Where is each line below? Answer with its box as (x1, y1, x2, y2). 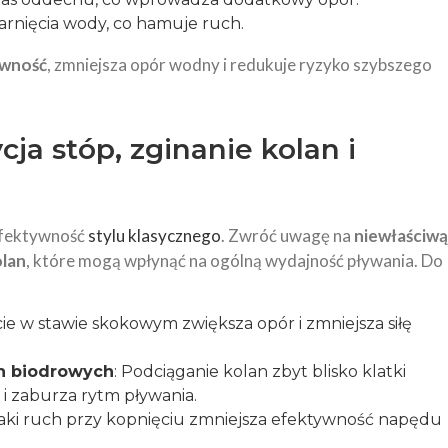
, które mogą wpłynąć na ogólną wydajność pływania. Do (26, 250, 443, 271)
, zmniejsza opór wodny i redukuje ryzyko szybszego (47, 54, 432, 75)
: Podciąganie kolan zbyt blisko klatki (114, 362, 406, 381)
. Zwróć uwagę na (221, 225, 354, 246)
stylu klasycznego (88, 225, 221, 246)
